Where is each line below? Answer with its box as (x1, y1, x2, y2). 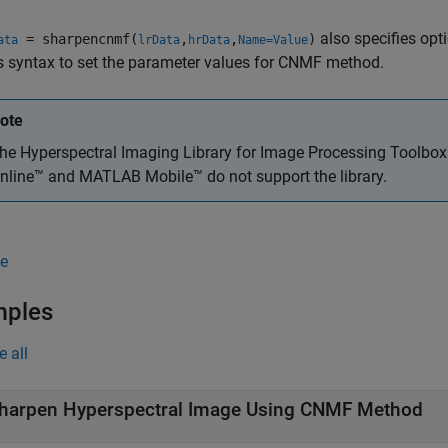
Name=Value (238, 33, 308, 47)
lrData (138, 33, 180, 47)
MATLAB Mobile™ (79, 167, 203, 186)
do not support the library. (203, 167, 387, 186)
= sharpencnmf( (18, 31, 138, 47)
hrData (188, 33, 230, 47)
